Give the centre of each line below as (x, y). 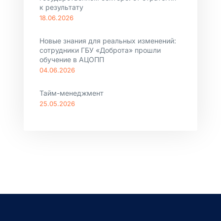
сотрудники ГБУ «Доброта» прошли (100, 50)
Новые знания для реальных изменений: (108, 41)
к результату (61, 7)
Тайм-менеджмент (72, 93)
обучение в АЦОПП (72, 59)
